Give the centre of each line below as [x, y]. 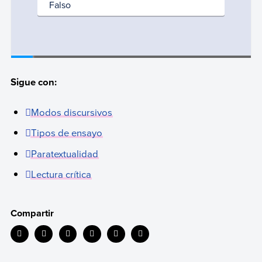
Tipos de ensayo [67, 133]
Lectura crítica [61, 174]
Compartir [32, 213]
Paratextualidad [65, 153]
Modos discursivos [72, 112]
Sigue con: [33, 82]
